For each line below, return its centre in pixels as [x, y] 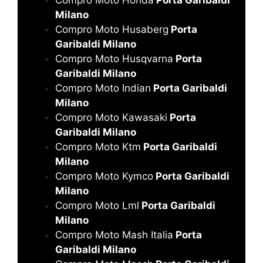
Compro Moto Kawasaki [111, 117]
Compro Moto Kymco [104, 176]
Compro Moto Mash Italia [114, 235]
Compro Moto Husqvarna [114, 58]
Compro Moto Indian [103, 88]
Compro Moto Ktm [98, 146]
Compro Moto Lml [97, 205]
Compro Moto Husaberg [112, 29]
